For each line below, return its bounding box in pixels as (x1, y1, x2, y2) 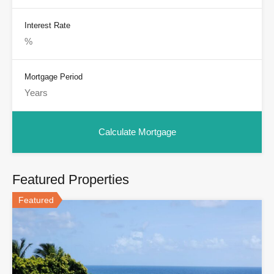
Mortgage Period (24, 72, 83, 82)
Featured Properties (12, 172, 129, 188)
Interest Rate (24, 21, 70, 31)
